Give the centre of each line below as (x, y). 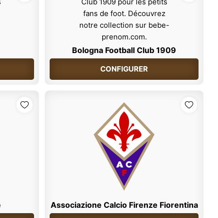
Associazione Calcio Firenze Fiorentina (124, 205)
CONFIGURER (124, 69)
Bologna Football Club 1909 (124, 50)
